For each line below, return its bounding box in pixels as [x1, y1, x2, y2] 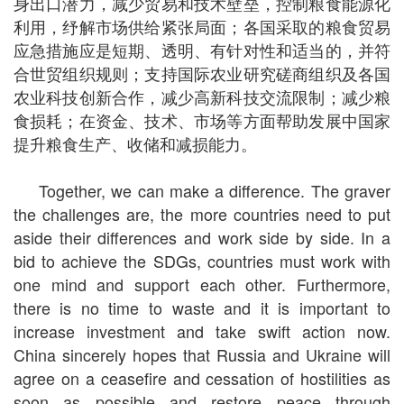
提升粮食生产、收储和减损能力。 [13, 132, 257, 156]
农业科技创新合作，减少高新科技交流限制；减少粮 [13, 85, 391, 109]
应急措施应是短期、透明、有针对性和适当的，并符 [13, 38, 391, 62]
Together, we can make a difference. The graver [38, 179, 391, 203]
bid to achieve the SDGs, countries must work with [13, 249, 391, 273]
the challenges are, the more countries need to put [13, 202, 391, 226]
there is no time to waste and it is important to [13, 296, 391, 320]
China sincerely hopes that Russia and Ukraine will [13, 343, 391, 367]
